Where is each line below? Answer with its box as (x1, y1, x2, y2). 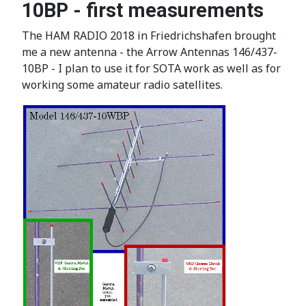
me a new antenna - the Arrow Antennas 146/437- (22, 44, 277, 59)
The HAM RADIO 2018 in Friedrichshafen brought (22, 28, 276, 43)
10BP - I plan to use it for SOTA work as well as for (22, 61, 281, 76)
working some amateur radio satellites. (22, 77, 223, 92)
